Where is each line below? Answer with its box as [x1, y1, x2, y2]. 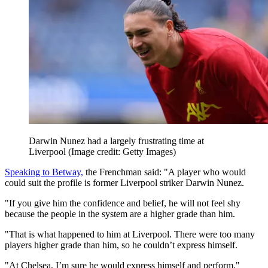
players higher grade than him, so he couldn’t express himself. [5, 240, 237, 251]
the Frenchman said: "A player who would [83, 167, 246, 178]
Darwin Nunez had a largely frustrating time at [29, 136, 204, 147]
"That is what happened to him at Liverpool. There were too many [5, 229, 255, 240]
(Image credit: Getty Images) [68, 147, 176, 157]
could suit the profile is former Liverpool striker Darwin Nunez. [5, 178, 244, 188]
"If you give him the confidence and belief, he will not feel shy [5, 198, 240, 209]
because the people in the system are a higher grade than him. [5, 209, 235, 220]
